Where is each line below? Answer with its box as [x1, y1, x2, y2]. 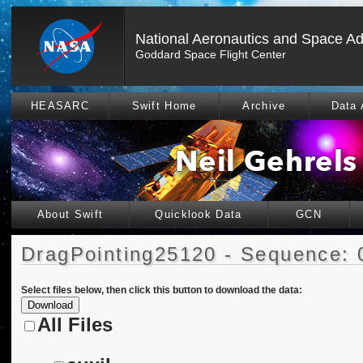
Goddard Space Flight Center [135, 48, 286, 61]
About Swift [36, 208, 104, 220]
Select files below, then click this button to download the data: [21, 284, 302, 296]
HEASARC [30, 100, 90, 112]
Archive [242, 100, 286, 112]
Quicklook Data [155, 208, 242, 220]
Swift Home [131, 100, 197, 112]
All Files [37, 314, 113, 335]
